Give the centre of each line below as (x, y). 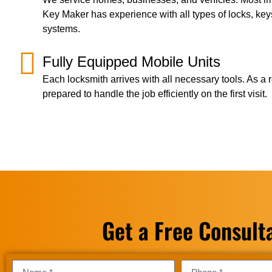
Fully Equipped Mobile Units (131, 62)
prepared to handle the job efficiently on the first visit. (155, 94)
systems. (61, 29)
